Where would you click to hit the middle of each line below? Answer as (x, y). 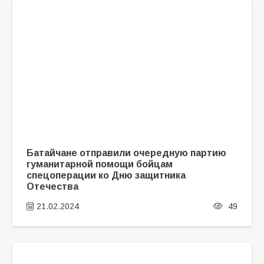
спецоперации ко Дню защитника (106, 175)
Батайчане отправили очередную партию (126, 153)
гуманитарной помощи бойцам (99, 164)
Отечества (52, 187)
